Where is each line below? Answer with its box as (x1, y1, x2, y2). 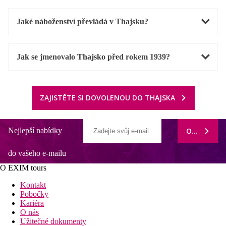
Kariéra (20, 198, 44, 207)
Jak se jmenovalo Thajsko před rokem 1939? (17, 52, 170, 61)
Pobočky (20, 189, 48, 198)
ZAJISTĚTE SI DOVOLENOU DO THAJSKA (39, 92, 175, 102)
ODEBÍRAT (186, 126, 221, 136)
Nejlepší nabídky (8, 126, 62, 135)
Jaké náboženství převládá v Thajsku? (17, 17, 148, 26)
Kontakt (20, 180, 46, 189)
